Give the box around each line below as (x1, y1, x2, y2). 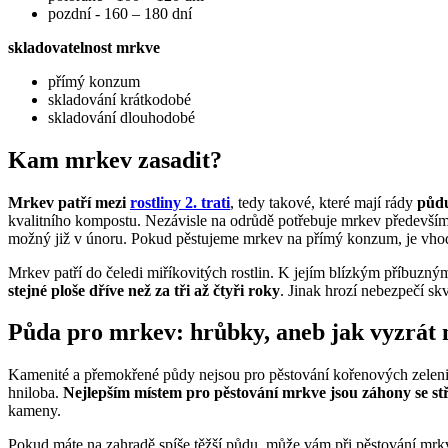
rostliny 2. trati (130, 193, 230, 211)
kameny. (8, 402, 61, 420)
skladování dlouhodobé (48, 108, 195, 126)
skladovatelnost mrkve (8, 38, 160, 56)
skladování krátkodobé (48, 90, 191, 108)
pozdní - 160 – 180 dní (48, 4, 192, 22)
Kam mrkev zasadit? (8, 146, 222, 173)
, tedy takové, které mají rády (230, 193, 413, 211)
